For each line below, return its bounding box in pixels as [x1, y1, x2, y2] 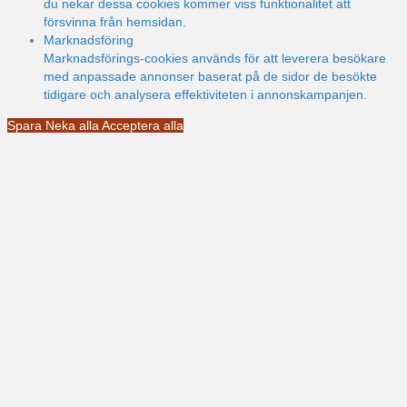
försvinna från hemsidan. [44, 15, 186, 30]
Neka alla [45, 118, 102, 134]
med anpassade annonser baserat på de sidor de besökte [44, 69, 377, 84]
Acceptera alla [102, 118, 184, 134]
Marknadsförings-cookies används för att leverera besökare [44, 51, 386, 66]
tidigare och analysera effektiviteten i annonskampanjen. [44, 87, 367, 103]
